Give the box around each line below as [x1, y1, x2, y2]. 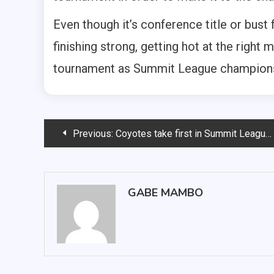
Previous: [73, 128, 113, 140]
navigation [43, 147, 133, 173]
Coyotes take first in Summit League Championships [116, 128, 265, 140]
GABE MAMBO [127, 185, 203, 201]
